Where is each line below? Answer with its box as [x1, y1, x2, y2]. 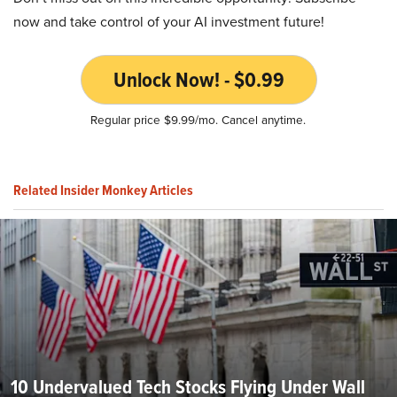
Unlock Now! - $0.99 [113, 63, 284, 96]
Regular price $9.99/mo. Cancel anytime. [90, 110, 307, 128]
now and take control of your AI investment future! [13, 11, 324, 32]
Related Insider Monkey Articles [13, 179, 193, 200]
